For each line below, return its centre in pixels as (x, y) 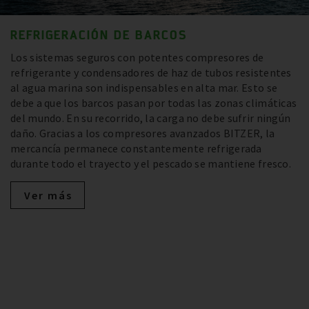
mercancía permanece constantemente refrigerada (136, 149)
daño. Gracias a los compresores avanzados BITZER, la (143, 133)
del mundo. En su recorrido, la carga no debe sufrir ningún (151, 118)
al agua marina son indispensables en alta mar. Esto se (144, 88)
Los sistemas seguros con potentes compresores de (137, 58)
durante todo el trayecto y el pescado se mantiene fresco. (151, 164)
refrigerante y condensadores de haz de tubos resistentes (151, 73)
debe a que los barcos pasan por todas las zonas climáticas (154, 103)
